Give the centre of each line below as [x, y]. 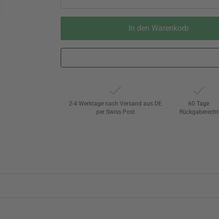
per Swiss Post [115, 112]
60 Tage [199, 103]
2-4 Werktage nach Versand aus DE [116, 103]
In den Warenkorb [158, 28]
